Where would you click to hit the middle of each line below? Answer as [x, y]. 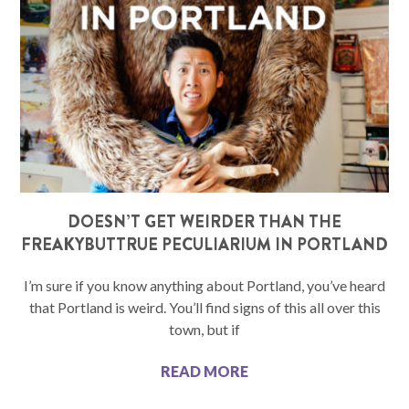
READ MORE [204, 372]
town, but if [204, 330]
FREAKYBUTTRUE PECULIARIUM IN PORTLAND [204, 245]
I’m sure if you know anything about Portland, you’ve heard [204, 286]
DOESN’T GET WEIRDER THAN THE [204, 222]
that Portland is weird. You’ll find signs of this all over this [204, 308]
